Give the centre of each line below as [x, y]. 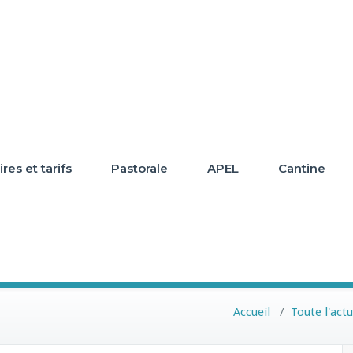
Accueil [252, 312]
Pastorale [139, 168]
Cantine [302, 168]
